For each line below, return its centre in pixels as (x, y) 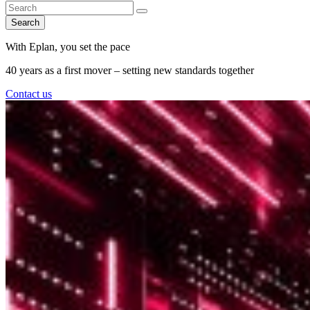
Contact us (29, 94)
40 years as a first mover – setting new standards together (130, 70)
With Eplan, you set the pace (68, 47)
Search (25, 22)
